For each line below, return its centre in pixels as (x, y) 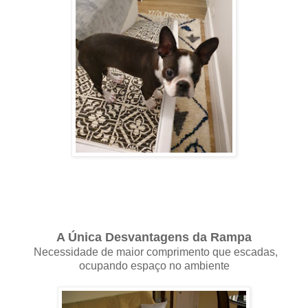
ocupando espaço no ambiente (154, 265)
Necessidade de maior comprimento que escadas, (154, 252)
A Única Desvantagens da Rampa (154, 237)
